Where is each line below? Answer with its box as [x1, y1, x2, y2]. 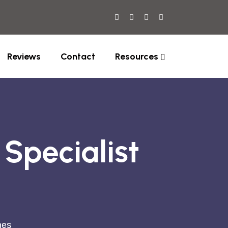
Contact [61, 51, 95, 62]
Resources [115, 51, 158, 62]
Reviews [7, 51, 41, 62]
